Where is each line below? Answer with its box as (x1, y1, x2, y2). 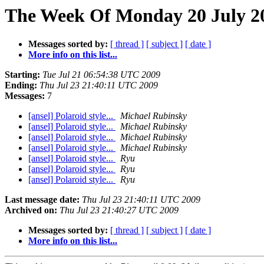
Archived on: (5, 205, 57, 216)
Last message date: (5, 194, 80, 205)
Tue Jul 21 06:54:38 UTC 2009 (42, 70, 160, 80)
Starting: (5, 70, 40, 80)
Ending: (5, 80, 37, 91)
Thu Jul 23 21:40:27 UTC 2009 (60, 205, 179, 216)
